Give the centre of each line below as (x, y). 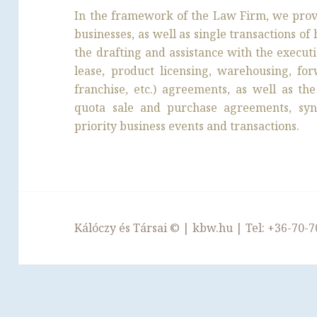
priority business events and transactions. (187, 126)
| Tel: (250, 227)
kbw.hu (213, 227)
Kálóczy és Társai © (127, 227)
